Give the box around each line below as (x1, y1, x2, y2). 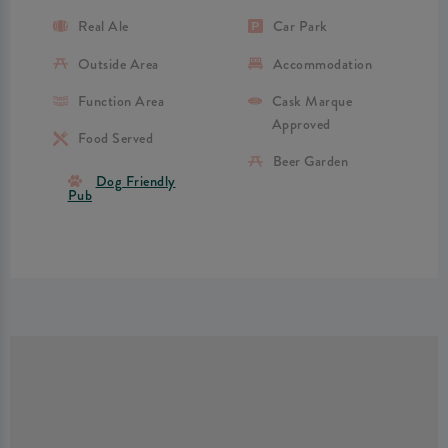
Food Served (77, 128, 154, 150)
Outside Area (77, 53, 159, 75)
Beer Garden (272, 151, 349, 173)
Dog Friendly (95, 170, 176, 192)
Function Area (77, 90, 165, 112)
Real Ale (77, 16, 129, 38)
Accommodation (272, 53, 373, 75)
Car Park (272, 16, 328, 38)
